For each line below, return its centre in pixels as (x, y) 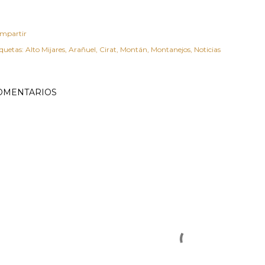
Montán (134, 49)
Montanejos (171, 49)
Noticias (207, 49)
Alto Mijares (45, 49)
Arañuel (82, 49)
